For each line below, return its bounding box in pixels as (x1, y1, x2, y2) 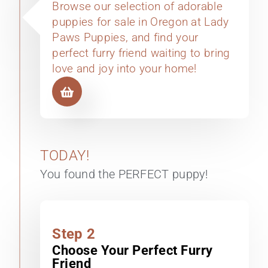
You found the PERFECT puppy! (40, 167, 209, 182)
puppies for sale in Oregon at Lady (52, 15, 229, 29)
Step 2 (52, 226, 96, 243)
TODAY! (40, 147, 90, 165)
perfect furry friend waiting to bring (52, 46, 230, 60)
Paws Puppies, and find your (52, 31, 199, 45)
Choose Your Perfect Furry (52, 243, 213, 258)
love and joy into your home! (52, 62, 197, 76)
